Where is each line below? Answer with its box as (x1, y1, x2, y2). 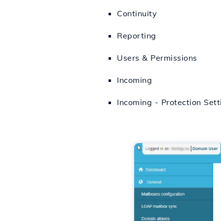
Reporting (117, 31, 156, 40)
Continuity (117, 8, 157, 18)
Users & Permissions (117, 53, 197, 63)
